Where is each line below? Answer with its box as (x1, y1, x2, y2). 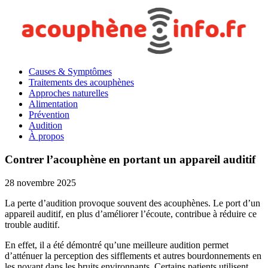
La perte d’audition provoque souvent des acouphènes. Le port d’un (5, 197, 260, 208)
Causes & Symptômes (29, 66, 112, 77)
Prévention (29, 109, 69, 120)
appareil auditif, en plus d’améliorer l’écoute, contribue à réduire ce (5, 208, 257, 219)
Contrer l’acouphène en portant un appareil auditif (5, 153, 255, 166)
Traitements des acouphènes (29, 77, 134, 88)
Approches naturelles (29, 88, 108, 99)
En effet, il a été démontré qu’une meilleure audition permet (5, 239, 229, 250)
